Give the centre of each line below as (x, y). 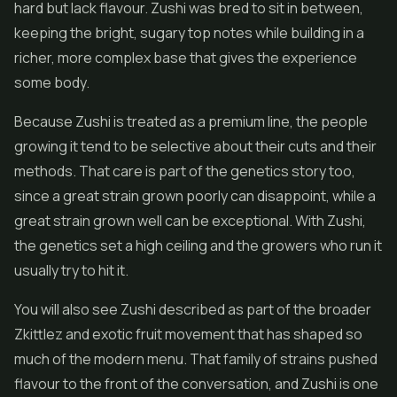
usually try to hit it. (71, 270)
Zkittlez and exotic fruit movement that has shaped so (188, 334)
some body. (52, 82)
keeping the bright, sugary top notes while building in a (189, 33)
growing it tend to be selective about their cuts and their (195, 146)
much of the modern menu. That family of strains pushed (196, 359)
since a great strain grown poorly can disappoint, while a (195, 196)
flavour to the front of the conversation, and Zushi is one (196, 384)
